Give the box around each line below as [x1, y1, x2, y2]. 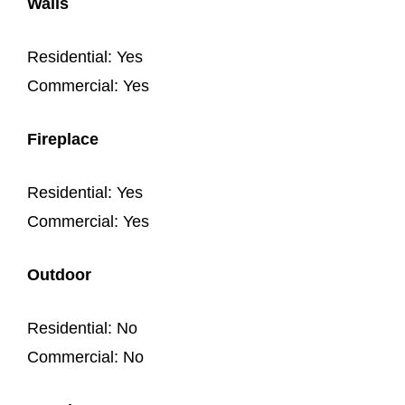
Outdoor [27, 265, 92, 284]
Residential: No [27, 318, 138, 337]
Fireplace [27, 129, 99, 148]
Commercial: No [27, 347, 145, 366]
